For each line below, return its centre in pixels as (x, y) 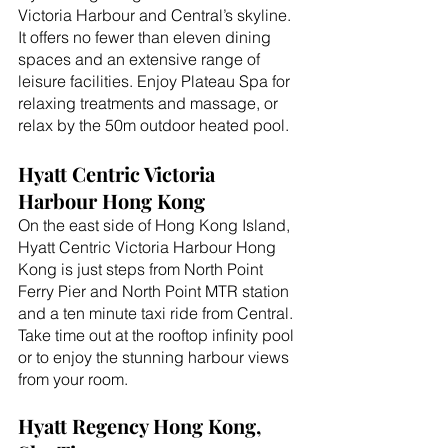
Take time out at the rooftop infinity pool (158, 335)
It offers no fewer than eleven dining (146, 37)
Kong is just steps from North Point (142, 269)
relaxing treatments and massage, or (150, 103)
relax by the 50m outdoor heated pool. (153, 125)
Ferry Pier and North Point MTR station (155, 291)
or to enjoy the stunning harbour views (155, 357)
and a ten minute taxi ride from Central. (157, 313)
